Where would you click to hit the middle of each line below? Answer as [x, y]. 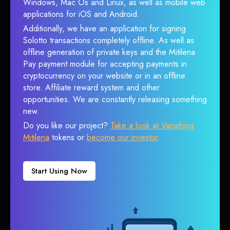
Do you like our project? [67, 126]
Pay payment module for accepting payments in [105, 64]
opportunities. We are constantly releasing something [115, 99]
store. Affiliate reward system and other [91, 88]
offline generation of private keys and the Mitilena [109, 52]
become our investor [122, 137]
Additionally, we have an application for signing [104, 28]
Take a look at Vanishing [152, 126]
